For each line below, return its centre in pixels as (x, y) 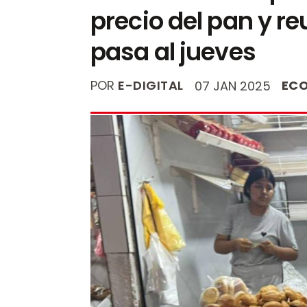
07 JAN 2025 (232, 86)
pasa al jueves (173, 52)
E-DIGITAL (151, 86)
